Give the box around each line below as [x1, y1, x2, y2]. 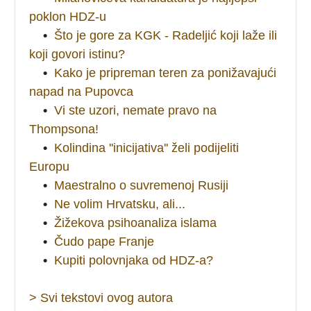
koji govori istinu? [29, 47, 126, 61]
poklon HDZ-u [29, 9, 107, 24]
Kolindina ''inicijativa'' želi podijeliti [54, 140, 239, 155]
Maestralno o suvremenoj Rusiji [54, 178, 229, 192]
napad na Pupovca [29, 84, 134, 99]
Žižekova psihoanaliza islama [54, 215, 217, 230]
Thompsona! [29, 121, 99, 136]
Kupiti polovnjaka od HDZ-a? [54, 253, 214, 267]
